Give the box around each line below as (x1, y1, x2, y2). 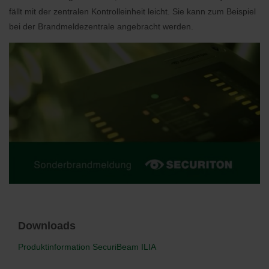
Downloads (18, 220, 76, 232)
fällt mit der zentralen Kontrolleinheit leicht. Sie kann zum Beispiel (9, 7, 256, 16)
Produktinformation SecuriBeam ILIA (18, 242, 156, 252)
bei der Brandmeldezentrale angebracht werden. (9, 22, 193, 31)
